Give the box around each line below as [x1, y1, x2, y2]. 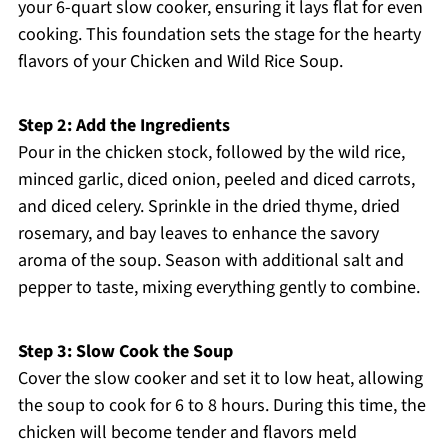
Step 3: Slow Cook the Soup [17, 339, 233, 365]
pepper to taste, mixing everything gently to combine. [17, 275, 420, 301]
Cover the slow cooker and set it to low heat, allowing [17, 366, 423, 392]
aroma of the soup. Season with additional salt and [17, 248, 404, 274]
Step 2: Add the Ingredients [17, 113, 230, 139]
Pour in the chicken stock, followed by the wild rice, [17, 140, 405, 166]
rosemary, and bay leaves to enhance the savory [17, 221, 379, 247]
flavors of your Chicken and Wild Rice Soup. [17, 49, 343, 75]
